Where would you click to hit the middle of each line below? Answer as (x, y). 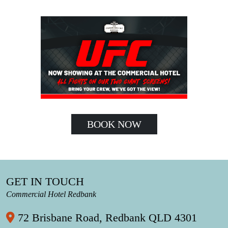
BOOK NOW (114, 124)
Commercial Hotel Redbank (51, 194)
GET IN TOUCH (45, 181)
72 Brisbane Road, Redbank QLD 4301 (106, 217)
